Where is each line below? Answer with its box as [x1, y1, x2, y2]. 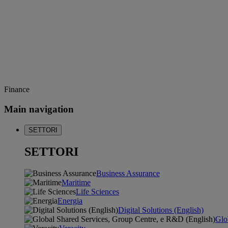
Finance [4, 85, 30, 94]
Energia [58, 196, 82, 206]
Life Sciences [76, 187, 119, 196]
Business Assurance [96, 169, 160, 178]
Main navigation [4, 103, 74, 115]
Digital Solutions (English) [118, 206, 204, 215]
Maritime [62, 178, 91, 187]
